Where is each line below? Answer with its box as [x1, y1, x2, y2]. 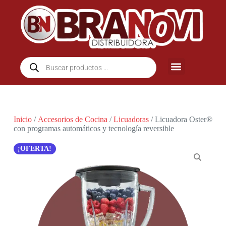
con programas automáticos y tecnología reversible [13, 124, 174, 133]
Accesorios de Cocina [37, 115, 107, 124]
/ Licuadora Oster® [148, 115, 212, 124]
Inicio [13, 115, 32, 124]
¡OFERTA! [18, 145, 52, 153]
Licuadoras [113, 115, 149, 124]
